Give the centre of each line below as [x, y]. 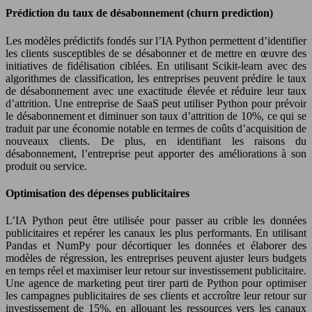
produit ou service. [46, 166]
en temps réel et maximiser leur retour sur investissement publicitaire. [156, 271]
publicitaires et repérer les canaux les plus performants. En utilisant [156, 233]
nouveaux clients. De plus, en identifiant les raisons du [156, 141]
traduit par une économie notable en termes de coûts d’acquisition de [156, 128]
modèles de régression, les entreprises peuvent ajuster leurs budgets [156, 258]
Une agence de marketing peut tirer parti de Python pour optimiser [156, 283]
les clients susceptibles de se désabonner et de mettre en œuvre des [156, 53]
